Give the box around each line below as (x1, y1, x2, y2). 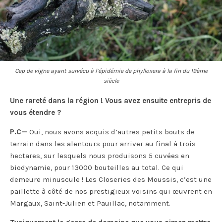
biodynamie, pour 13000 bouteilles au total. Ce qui (10, 163, 183, 172)
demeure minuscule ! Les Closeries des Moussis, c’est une (10, 175, 212, 184)
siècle (103, 77, 119, 85)
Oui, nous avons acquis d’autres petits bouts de (27, 127, 195, 137)
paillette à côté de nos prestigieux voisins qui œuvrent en (10, 187, 212, 196)
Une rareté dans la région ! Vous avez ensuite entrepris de (10, 96, 211, 106)
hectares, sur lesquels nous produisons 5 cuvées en (10, 151, 189, 161)
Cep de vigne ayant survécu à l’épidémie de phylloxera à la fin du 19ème (14, 67, 208, 75)
